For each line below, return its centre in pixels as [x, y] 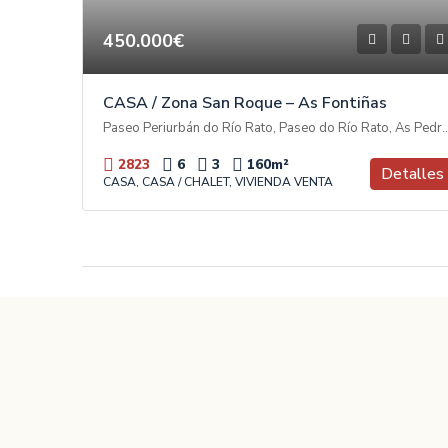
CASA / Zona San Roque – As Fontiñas [245, 103]
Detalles [412, 174]
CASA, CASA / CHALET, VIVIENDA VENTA [218, 182]
